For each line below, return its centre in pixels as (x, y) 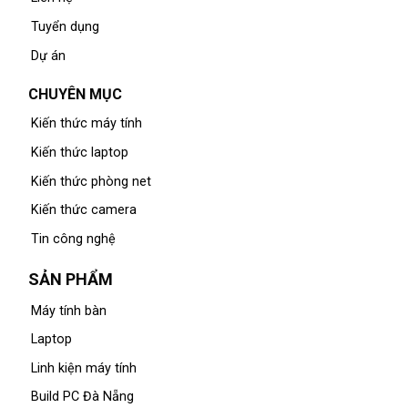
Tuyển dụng (65, 26)
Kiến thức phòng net (91, 181)
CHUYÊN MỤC (68, 95)
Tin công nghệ (73, 239)
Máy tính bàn (68, 311)
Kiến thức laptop (79, 152)
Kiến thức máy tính (86, 124)
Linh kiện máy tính (83, 368)
